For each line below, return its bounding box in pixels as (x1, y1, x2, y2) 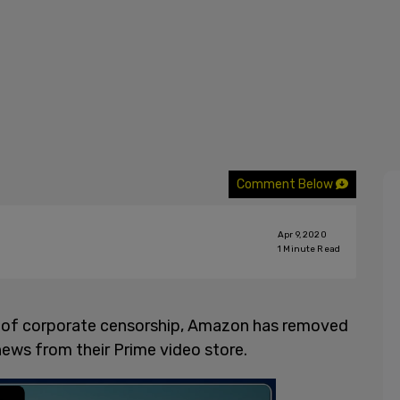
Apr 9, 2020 (278, 229, 327, 240)
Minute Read (281, 244, 340, 254)
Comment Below (237, 177, 336, 192)
